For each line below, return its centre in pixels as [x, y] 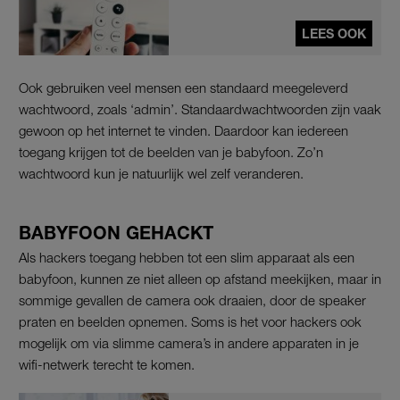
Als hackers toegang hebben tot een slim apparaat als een [187, 257]
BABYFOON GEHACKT [116, 232]
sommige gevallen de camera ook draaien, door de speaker [192, 300]
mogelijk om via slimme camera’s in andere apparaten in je [189, 342]
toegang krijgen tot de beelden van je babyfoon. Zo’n [171, 151]
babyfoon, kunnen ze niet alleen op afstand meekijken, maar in [200, 278]
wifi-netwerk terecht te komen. [107, 364]
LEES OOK [334, 33]
